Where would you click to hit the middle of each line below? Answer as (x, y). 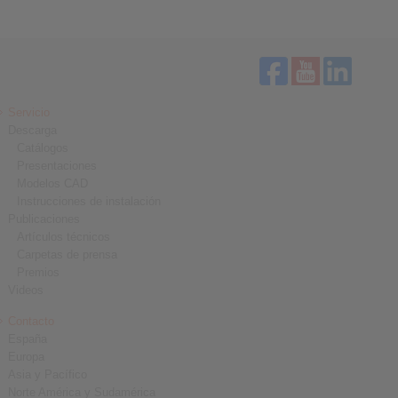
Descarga (33, 130)
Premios (39, 272)
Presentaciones (57, 166)
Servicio (29, 112)
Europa (27, 357)
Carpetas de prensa (68, 255)
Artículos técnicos (64, 237)
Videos (26, 290)
